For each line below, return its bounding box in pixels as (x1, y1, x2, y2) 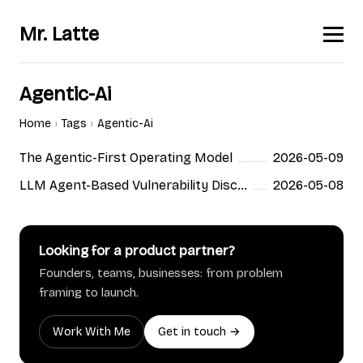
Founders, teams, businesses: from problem (39, 266, 283, 281)
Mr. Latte (19, 23, 99, 45)
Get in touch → (158, 324, 241, 339)
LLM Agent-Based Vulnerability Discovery (237, 177, 247, 193)
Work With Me (53, 324, 130, 339)
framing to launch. (39, 285, 139, 301)
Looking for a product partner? (39, 242, 235, 260)
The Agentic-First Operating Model (19, 149, 233, 165)
